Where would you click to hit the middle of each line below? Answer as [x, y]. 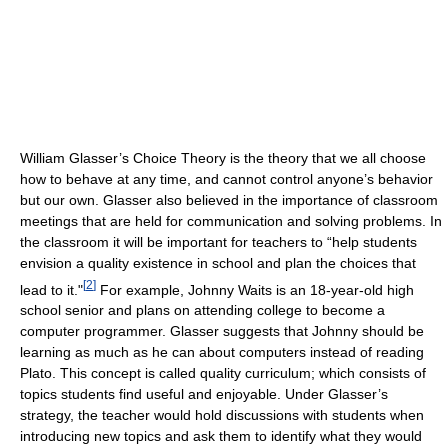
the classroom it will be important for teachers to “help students [218, 241]
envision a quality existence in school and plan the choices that [218, 262]
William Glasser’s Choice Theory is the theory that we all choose [223, 157]
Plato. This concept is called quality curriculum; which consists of [223, 373]
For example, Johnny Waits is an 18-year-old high [255, 289]
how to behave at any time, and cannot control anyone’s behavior [226, 178]
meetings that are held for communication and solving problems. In [231, 220]
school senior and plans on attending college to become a [202, 310]
